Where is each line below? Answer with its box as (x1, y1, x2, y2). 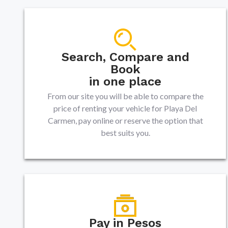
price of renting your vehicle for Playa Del (53, 103, 197, 113)
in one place (89, 74, 161, 89)
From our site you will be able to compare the (47, 91, 204, 101)
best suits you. (100, 128, 150, 137)
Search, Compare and (61, 50, 189, 64)
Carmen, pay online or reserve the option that (47, 116, 203, 125)
